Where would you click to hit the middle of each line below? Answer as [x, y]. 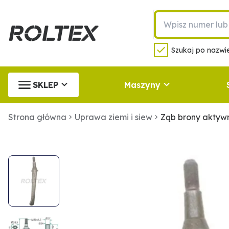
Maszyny [142, 85]
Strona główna [37, 117]
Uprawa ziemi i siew [113, 117]
